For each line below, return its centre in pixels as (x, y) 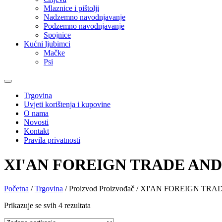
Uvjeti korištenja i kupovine (67, 105)
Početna (16, 189)
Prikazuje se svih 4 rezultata (47, 206)
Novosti (36, 122)
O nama (36, 113)
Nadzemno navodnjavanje (84, 17)
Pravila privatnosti (52, 140)
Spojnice (57, 35)
